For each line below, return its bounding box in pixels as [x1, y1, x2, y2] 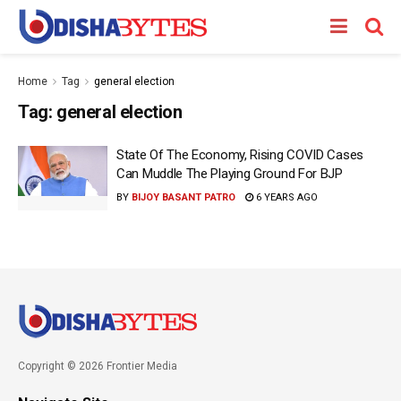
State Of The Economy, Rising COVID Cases [116, 147, 363, 163]
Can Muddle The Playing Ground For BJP [116, 166, 343, 182]
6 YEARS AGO [253, 192, 318, 203]
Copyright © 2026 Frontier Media [18, 359, 177, 372]
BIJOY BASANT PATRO [132, 192, 235, 203]
